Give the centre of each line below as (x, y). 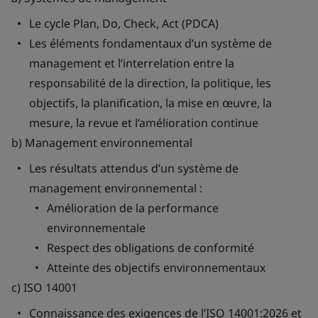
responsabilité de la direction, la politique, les (150, 83)
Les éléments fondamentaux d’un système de (150, 43)
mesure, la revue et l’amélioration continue (144, 123)
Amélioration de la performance (133, 208)
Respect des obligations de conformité (150, 248)
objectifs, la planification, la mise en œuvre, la (150, 103)
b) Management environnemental (102, 143)
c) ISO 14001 (44, 287)
